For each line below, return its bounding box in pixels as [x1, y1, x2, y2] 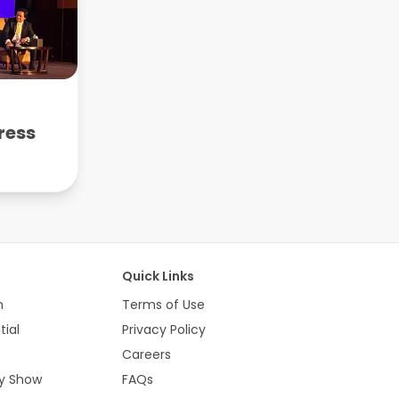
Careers [121, 345, 171, 363]
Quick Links [121, 266, 194, 285]
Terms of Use [121, 295, 205, 313]
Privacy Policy [121, 320, 206, 338]
